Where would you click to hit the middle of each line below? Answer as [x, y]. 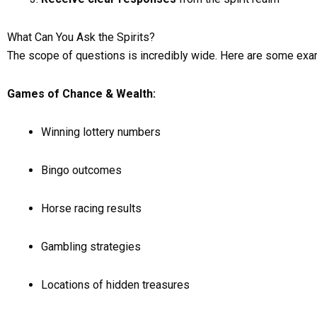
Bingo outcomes [81, 170]
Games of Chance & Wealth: [81, 94]
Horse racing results [91, 208]
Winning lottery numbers [101, 132]
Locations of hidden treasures [115, 285]
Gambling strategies [91, 247]
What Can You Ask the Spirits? [81, 37]
